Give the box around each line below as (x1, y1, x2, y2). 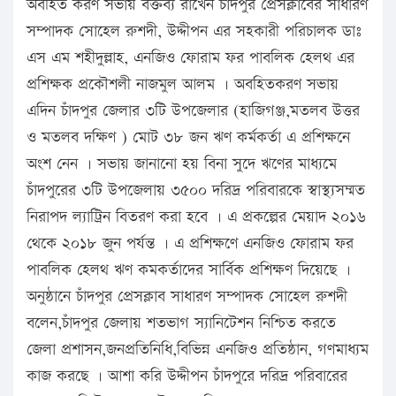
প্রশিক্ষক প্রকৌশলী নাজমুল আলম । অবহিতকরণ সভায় (27, 73, 339, 96)
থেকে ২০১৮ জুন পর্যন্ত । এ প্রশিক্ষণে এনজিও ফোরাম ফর (27, 232, 354, 255)
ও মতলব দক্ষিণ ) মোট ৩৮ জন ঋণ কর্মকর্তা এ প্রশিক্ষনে (27, 126, 350, 149)
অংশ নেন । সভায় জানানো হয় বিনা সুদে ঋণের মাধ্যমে (27, 153, 337, 176)
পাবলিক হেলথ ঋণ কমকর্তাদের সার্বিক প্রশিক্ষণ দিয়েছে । (27, 259, 351, 282)
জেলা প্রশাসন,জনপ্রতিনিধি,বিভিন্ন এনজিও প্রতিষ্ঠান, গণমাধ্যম (27, 339, 369, 362)
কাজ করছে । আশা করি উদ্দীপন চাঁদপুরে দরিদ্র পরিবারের (27, 365, 347, 388)
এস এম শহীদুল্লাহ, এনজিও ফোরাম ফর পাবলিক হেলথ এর (27, 47, 354, 70)
